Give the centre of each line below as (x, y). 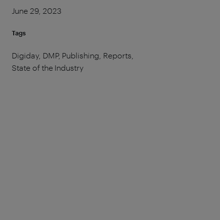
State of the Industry (48, 67)
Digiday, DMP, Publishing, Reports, (73, 55)
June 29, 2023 (37, 11)
